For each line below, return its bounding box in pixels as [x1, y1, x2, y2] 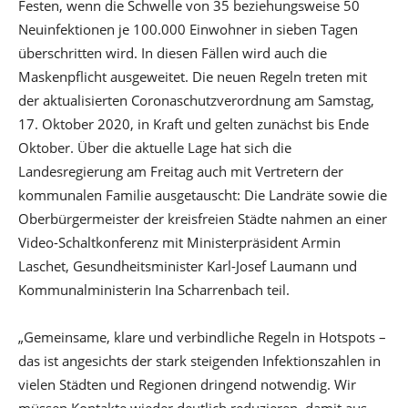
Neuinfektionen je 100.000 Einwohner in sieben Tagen [18, 19, 358, 38]
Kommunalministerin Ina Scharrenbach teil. [18, 280, 290, 299]
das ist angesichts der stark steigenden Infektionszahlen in [18, 351, 381, 370]
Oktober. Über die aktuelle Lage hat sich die [18, 138, 291, 157]
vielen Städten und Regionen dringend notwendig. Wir [18, 374, 356, 393]
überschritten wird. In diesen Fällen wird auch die [18, 43, 327, 62]
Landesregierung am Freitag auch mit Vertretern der [18, 161, 343, 180]
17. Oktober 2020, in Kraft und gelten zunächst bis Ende [18, 114, 369, 133]
